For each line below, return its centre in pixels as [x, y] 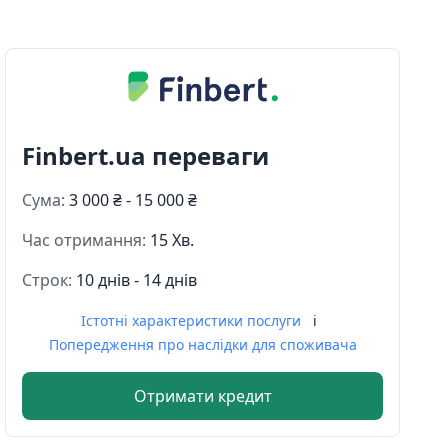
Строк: [49, 279]
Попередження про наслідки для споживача [202, 344]
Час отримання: [86, 239]
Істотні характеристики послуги [192, 320]
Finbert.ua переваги [146, 155]
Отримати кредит [202, 395]
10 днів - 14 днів [137, 279]
